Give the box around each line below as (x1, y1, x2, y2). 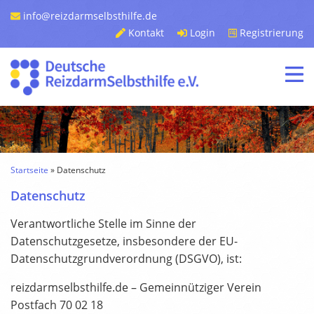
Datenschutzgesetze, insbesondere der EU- (11, 233, 238, 250)
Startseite (11, 164, 48, 177)
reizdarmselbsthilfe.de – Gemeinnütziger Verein (11, 280, 261, 296)
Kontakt (125, 26, 164, 39)
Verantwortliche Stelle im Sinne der (11, 216, 196, 232)
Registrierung (237, 26, 303, 39)
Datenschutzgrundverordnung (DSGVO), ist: (11, 251, 242, 267)
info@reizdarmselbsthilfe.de (20, 9, 157, 22)
